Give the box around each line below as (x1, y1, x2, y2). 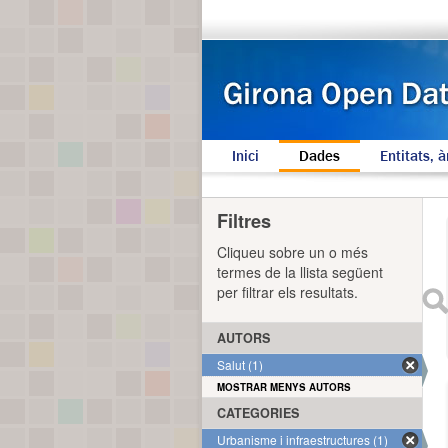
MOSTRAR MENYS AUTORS (217, 380, 351, 394)
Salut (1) (217, 356, 263, 373)
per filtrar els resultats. (217, 282, 358, 302)
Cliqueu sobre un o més (217, 242, 368, 262)
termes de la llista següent (217, 262, 383, 282)
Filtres (217, 208, 271, 234)
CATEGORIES (217, 404, 299, 422)
